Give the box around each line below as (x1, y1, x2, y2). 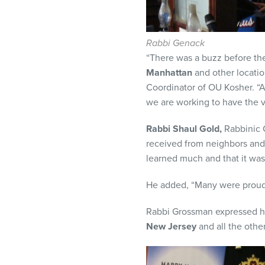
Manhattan (146, 67, 192, 79)
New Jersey (146, 221, 196, 232)
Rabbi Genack (146, 37, 205, 49)
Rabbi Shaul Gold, (146, 123, 222, 135)
